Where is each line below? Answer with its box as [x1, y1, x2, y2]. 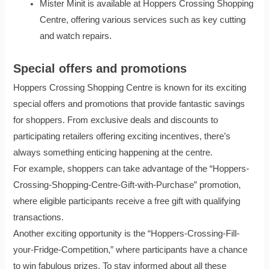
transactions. [13, 212, 64, 222]
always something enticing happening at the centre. [13, 147, 213, 157]
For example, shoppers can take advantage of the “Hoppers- [13, 163, 250, 174]
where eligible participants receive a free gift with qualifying [13, 196, 241, 206]
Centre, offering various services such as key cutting [40, 14, 246, 25]
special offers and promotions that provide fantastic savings [13, 98, 246, 109]
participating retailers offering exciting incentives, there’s [13, 131, 231, 141]
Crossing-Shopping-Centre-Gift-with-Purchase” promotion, [13, 180, 241, 190]
